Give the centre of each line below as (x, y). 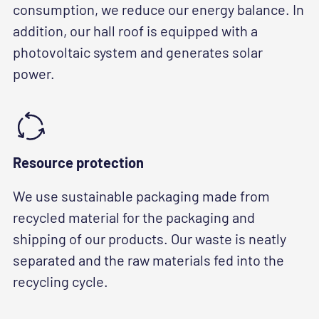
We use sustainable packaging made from (141, 196)
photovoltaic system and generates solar (138, 52)
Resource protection (78, 163)
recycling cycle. (61, 282)
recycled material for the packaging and (134, 218)
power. (34, 74)
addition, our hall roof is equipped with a (135, 31)
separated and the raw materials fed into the (148, 260)
